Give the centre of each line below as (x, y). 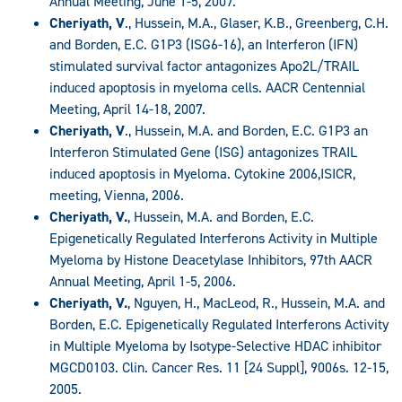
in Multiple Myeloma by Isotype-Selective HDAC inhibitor (215, 346)
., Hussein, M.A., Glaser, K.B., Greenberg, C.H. (257, 23)
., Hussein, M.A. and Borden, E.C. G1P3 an (246, 131)
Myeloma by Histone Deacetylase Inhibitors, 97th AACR (211, 260)
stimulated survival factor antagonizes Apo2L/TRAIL (204, 66)
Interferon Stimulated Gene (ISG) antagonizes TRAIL (203, 153)
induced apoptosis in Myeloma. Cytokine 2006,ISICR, (202, 174)
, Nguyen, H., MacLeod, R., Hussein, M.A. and (256, 303)
